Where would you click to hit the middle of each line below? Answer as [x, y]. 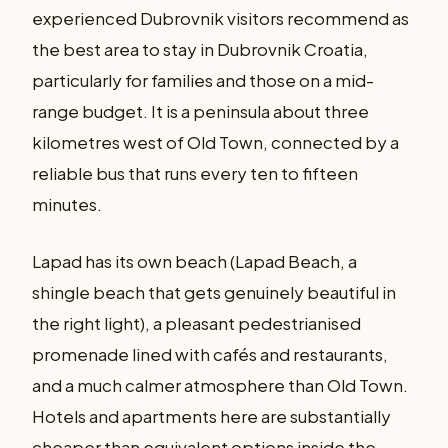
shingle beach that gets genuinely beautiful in [214, 291]
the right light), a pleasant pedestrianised [196, 322]
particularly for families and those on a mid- [203, 80]
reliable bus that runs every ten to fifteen [195, 173]
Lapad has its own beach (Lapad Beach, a [194, 260]
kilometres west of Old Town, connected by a [215, 142]
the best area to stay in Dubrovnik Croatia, [200, 49]
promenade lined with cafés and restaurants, [210, 353]
